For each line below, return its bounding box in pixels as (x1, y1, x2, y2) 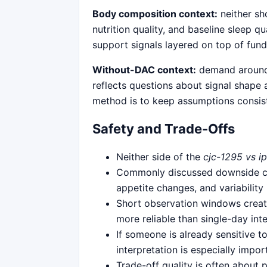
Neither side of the (116, 150, 203, 163)
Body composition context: (92, 7, 218, 20)
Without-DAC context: (92, 63, 196, 76)
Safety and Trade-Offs (92, 120, 235, 136)
